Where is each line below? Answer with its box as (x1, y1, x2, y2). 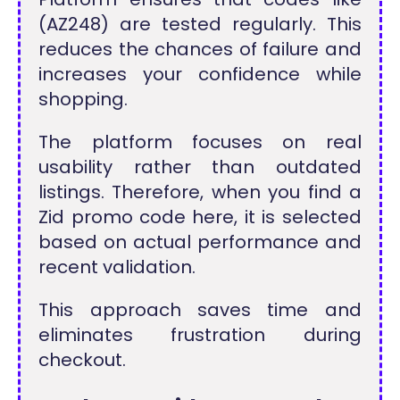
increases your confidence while (38, 62, 362, 87)
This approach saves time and (38, 297, 362, 323)
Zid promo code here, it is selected (38, 204, 362, 230)
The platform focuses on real (38, 129, 362, 155)
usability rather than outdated (38, 154, 362, 180)
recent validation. (38, 254, 196, 280)
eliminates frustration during (38, 322, 362, 348)
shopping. (38, 87, 129, 112)
